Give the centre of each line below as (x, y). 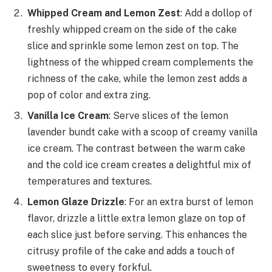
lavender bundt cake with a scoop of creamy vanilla (142, 132)
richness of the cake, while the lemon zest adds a (137, 79)
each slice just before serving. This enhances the (137, 235)
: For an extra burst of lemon (189, 202)
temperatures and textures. (90, 182)
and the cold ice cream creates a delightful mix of (139, 165)
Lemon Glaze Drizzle (76, 202)
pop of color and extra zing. (89, 95)
